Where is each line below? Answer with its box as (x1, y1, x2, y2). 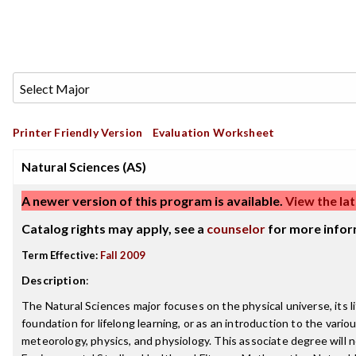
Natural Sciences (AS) (21, 159, 146, 174)
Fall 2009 (100, 249, 145, 261)
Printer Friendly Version (13, 126, 143, 139)
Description (21, 273, 86, 287)
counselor (207, 221, 265, 236)
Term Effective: (21, 249, 98, 261)
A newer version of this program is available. (21, 193, 283, 208)
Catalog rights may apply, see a (21, 221, 207, 236)
